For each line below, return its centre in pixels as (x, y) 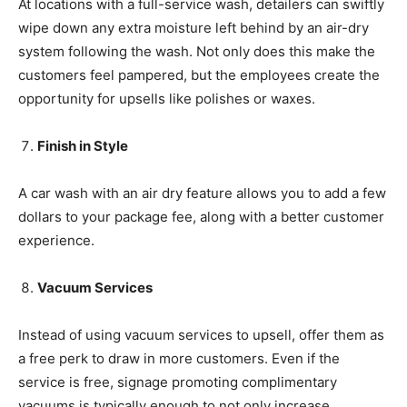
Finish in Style (83, 145)
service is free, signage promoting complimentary (178, 382)
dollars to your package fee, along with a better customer (201, 216)
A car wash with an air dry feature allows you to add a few (202, 193)
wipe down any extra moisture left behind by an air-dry (194, 27)
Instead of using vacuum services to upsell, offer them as (201, 334)
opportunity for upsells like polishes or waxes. (167, 98)
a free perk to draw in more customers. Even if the (179, 358)
